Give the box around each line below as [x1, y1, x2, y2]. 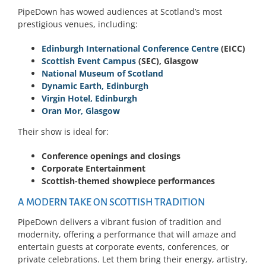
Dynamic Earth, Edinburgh [42, 80, 148, 91]
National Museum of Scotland [42, 67, 163, 79]
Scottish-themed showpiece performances [42, 175, 215, 186]
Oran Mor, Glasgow [42, 104, 120, 116]
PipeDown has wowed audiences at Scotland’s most [18, 5, 222, 17]
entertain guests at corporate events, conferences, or [18, 240, 229, 252]
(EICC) [218, 42, 245, 54]
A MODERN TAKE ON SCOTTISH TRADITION [18, 197, 205, 208]
